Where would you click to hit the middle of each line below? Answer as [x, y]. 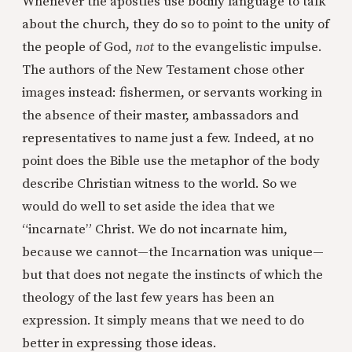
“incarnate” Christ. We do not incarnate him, [155, 230]
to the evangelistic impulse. [238, 48]
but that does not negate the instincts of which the [172, 275]
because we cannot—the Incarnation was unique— [173, 253]
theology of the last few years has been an [148, 298]
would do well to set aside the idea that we [148, 207]
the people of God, [79, 48]
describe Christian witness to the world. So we [159, 184]
